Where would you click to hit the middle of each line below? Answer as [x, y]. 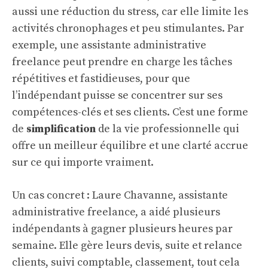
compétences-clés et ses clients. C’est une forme [130, 112]
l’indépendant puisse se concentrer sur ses [117, 95]
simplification [61, 129]
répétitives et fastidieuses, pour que [101, 79]
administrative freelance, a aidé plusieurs [116, 212]
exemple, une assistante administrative [109, 45]
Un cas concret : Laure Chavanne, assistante [120, 195]
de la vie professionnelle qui [167, 129]
